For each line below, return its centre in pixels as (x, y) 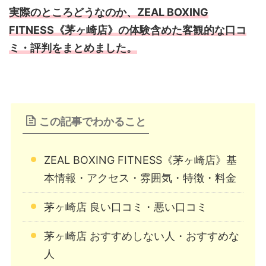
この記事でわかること (93, 122)
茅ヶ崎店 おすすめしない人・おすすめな (142, 236)
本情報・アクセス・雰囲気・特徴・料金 (140, 178)
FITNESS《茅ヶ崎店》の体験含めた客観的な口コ (128, 30)
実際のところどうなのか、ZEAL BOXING (109, 12)
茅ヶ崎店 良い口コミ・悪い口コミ (126, 207)
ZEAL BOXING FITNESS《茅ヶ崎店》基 (140, 160)
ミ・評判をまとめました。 (73, 48)
